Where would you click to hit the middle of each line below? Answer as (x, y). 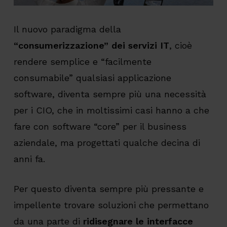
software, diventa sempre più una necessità (111, 94)
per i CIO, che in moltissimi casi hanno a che (111, 110)
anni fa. (29, 159)
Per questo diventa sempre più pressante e (108, 189)
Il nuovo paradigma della (67, 29)
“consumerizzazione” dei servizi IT (91, 46)
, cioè (180, 46)
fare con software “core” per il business (100, 127)
